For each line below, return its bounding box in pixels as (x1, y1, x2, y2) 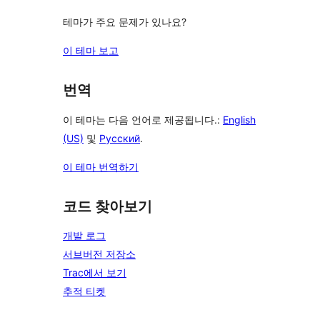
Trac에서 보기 (63, 266, 126, 279)
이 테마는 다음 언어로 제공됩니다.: (63, 113, 223, 126)
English (223, 113, 256, 126)
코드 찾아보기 (63, 197, 152, 215)
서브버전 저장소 (63, 248, 136, 261)
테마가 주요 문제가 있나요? (63, 16, 186, 29)
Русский (99, 131, 140, 144)
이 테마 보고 (63, 44, 119, 57)
